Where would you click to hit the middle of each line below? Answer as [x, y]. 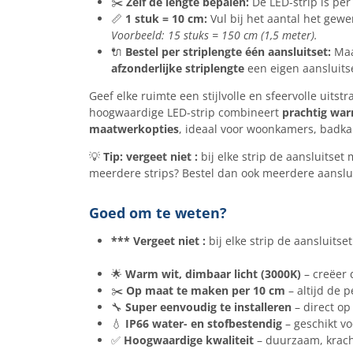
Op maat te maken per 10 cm [205, 290]
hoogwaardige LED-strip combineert [185, 112]
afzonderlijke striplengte [177, 68]
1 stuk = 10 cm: [166, 19]
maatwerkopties [134, 129]
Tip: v [117, 156]
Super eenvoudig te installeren [208, 307]
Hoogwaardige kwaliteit [188, 340]
